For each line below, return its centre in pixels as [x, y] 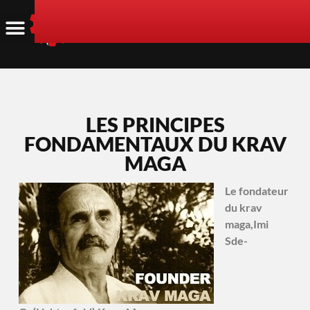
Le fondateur [256, 190]
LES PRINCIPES [155, 124]
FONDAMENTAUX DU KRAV [155, 144]
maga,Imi [246, 224]
